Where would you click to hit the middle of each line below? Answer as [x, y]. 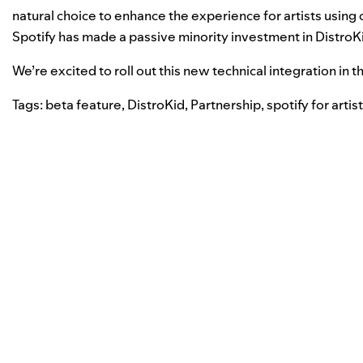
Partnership [226, 105]
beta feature [83, 105]
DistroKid [156, 105]
